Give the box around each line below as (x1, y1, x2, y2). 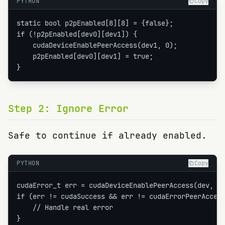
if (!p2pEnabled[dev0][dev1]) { (17, 30, 137, 39)
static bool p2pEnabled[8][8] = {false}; (17, 19, 173, 28)
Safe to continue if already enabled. (8, 130, 207, 141)
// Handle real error (17, 203, 113, 212)
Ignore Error (56, 102, 129, 115)
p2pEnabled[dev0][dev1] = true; (17, 52, 153, 61)
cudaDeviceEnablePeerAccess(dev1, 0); (17, 41, 177, 50)
